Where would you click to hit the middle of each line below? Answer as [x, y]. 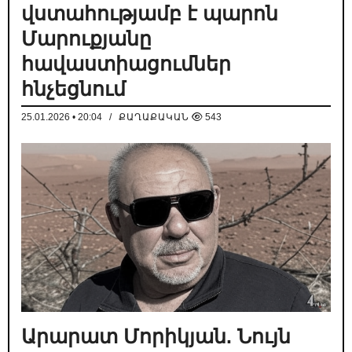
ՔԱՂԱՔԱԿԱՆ [154, 117]
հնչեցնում [73, 88]
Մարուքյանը [86, 38]
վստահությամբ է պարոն [150, 13]
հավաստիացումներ [126, 63]
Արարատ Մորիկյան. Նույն [156, 336]
